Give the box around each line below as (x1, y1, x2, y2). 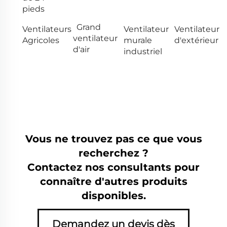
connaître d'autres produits (40, 175, 187, 187)
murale (124, 35, 152, 45)
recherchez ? (79, 146, 148, 159)
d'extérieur (174, 35, 218, 45)
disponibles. (81, 189, 146, 202)
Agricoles (22, 35, 59, 45)
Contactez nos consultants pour (27, 161, 200, 173)
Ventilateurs (22, 24, 71, 34)
